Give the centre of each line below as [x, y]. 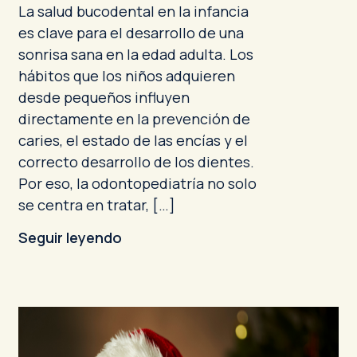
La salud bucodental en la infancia [133, 11]
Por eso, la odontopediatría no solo [137, 183]
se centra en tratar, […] [96, 205]
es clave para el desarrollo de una [131, 33]
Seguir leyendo [70, 237]
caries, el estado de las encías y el [133, 140]
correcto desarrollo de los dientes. [137, 162]
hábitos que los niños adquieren [126, 76]
